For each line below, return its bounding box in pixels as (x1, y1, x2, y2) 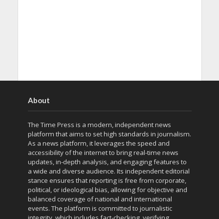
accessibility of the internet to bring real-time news (27, 148, 178, 157)
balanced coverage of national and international (27, 195, 172, 204)
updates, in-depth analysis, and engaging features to (27, 157, 187, 167)
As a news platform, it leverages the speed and (27, 139, 170, 148)
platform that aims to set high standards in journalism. (27, 130, 191, 139)
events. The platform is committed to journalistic (27, 204, 172, 213)
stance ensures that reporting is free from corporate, (27, 176, 186, 185)
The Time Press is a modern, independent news (27, 120, 171, 130)
